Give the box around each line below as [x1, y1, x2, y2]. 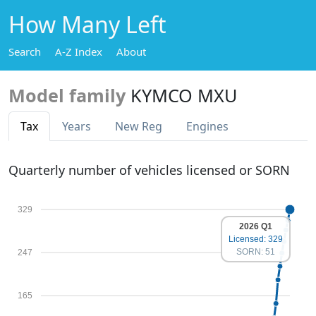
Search [8, 44, 41, 59]
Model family [8, 83, 126, 107]
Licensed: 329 [229, 234, 283, 244]
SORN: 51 [236, 247, 275, 257]
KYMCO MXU [130, 83, 237, 107]
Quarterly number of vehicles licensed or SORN [8, 162, 290, 178]
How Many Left [8, 9, 166, 39]
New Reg [115, 119, 162, 134]
